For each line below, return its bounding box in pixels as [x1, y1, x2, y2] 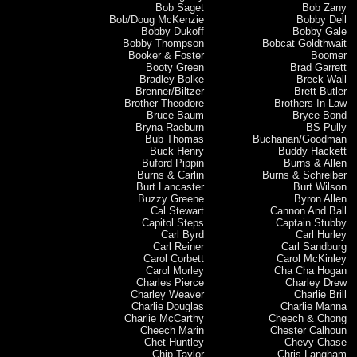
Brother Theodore [124, 96, 204, 109]
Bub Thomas [144, 132, 204, 145]
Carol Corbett [143, 252, 204, 265]
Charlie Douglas [131, 300, 204, 312]
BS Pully [306, 120, 347, 133]
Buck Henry [149, 144, 204, 157]
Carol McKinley [277, 252, 347, 265]
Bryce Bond [292, 108, 347, 121]
